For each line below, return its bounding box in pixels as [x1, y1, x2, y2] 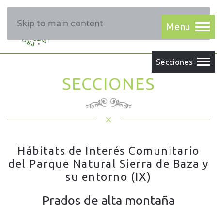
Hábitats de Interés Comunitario [17, 144, 200, 156]
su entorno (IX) [65, 170, 152, 183]
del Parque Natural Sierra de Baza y [8, 157, 209, 170]
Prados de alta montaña [42, 193, 175, 207]
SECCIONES [62, 74, 155, 93]
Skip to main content [17, 18, 103, 29]
